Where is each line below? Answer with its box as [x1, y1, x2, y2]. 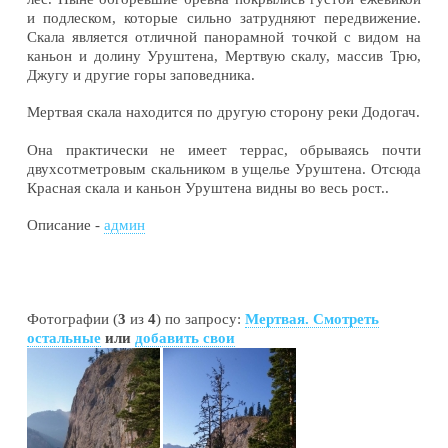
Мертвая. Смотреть [245, 311, 380, 328]
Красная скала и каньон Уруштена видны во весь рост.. [27, 179, 390, 196]
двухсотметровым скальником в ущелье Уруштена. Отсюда [27, 160, 421, 177]
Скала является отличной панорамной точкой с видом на [27, 28, 421, 45]
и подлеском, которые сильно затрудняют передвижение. [27, 9, 421, 26]
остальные [27, 330, 102, 347]
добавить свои [135, 330, 236, 347]
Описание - [27, 216, 105, 233]
